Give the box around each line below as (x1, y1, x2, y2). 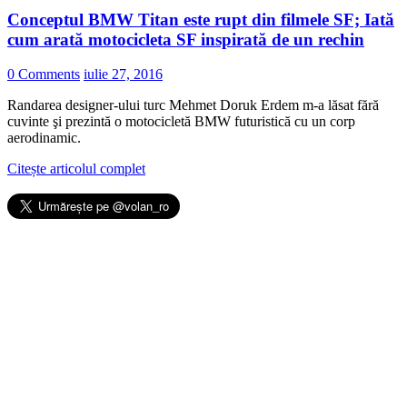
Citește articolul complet (7, 161, 145, 177)
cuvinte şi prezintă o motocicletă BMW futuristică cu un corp (7, 114, 355, 130)
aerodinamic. (7, 130, 81, 146)
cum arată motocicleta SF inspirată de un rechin (7, 29, 364, 49)
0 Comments (7, 66, 80, 83)
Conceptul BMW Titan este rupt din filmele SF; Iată (7, 9, 394, 29)
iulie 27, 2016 (84, 66, 163, 83)
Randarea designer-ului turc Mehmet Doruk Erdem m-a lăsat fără (7, 97, 379, 114)
